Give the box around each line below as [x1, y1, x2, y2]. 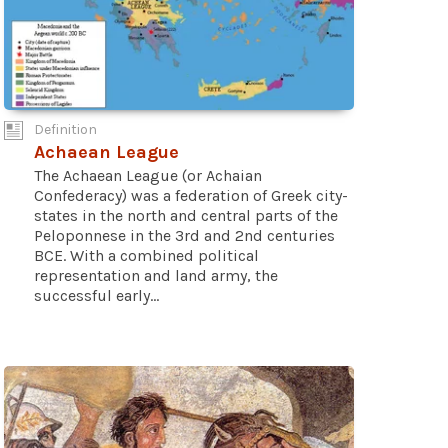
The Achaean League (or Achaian [34, 165, 262, 185]
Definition [34, 120, 97, 138]
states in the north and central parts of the [34, 205, 338, 225]
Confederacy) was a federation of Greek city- [34, 185, 348, 205]
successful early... [34, 285, 159, 305]
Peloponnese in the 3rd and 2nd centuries [34, 225, 335, 245]
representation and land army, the [34, 265, 278, 285]
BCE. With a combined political [34, 245, 259, 265]
